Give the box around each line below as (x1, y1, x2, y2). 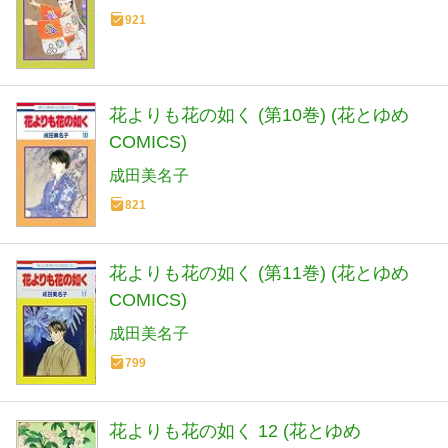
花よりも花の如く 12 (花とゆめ (109, 421, 361, 442)
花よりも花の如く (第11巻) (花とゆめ (109, 263, 409, 284)
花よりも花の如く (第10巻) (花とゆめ (109, 105, 409, 126)
